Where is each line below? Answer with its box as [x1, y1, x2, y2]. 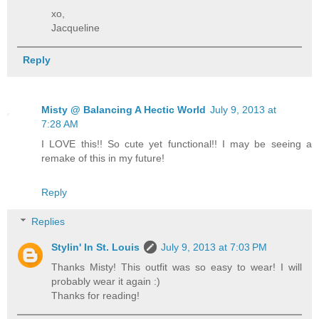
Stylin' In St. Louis [51, 241, 140, 253]
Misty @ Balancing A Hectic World [41, 103, 206, 115]
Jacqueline [51, 21, 100, 33]
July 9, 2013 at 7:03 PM [161, 241, 268, 253]
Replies [31, 216, 66, 228]
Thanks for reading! [51, 290, 140, 302]
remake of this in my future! [41, 152, 164, 164]
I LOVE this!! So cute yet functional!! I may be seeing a [41, 137, 312, 150]
